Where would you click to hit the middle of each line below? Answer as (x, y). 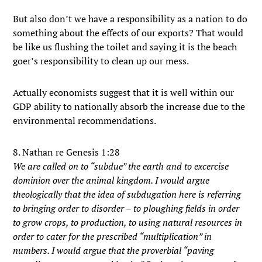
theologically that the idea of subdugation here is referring (127, 194)
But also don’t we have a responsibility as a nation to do (130, 19)
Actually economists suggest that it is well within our (124, 92)
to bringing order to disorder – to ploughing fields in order (126, 208)
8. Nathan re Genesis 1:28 (67, 152)
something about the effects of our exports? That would (128, 33)
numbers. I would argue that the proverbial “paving (114, 250)
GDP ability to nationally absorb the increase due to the (129, 106)
